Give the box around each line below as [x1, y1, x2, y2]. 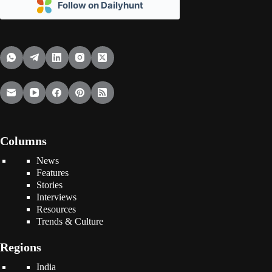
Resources [36, 204, 76, 214]
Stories [36, 180, 63, 190]
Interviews [36, 192, 76, 202]
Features [36, 168, 69, 178]
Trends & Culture [36, 216, 103, 226]
